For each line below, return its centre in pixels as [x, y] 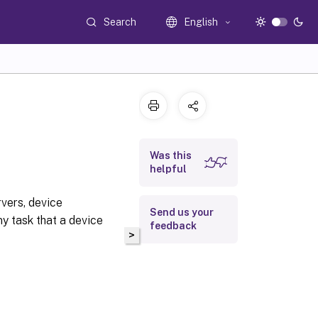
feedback [173, 226]
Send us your [182, 212]
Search [120, 22]
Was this [171, 155]
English [201, 22]
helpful [168, 169]
